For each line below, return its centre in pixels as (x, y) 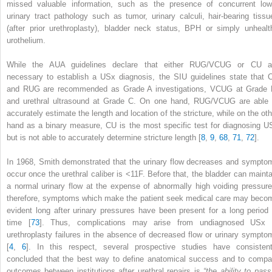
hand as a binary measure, (56, 125)
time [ (19, 222)
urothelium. (26, 40)
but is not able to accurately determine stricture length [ (104, 137)
